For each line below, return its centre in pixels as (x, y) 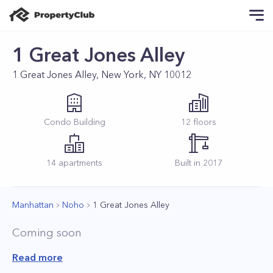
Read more (37, 257)
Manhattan (33, 205)
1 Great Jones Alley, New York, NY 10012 (102, 74)
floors (204, 122)
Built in (189, 163)
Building (88, 122)
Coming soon (47, 233)
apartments (79, 163)
